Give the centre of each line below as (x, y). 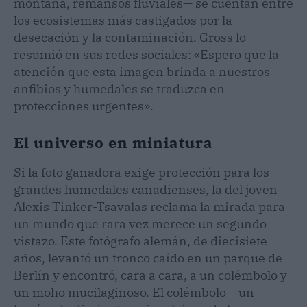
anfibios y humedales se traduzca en (119, 88)
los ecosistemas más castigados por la (123, 20)
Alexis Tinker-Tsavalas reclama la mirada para (149, 206)
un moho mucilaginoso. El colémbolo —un (134, 292)
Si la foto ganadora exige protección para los (142, 172)
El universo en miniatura (113, 142)
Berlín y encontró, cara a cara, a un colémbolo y (150, 275)
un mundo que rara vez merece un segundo (140, 223)
